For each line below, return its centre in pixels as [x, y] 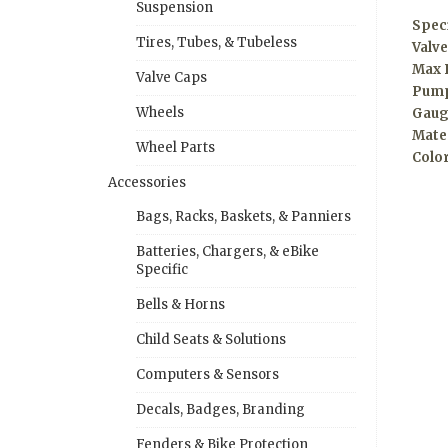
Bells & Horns [180, 304]
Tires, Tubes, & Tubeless [216, 42]
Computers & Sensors [207, 374]
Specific [162, 269]
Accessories [147, 182]
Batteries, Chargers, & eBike [227, 251]
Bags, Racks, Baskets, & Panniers [243, 216]
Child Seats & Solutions [211, 339]
